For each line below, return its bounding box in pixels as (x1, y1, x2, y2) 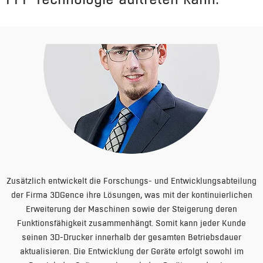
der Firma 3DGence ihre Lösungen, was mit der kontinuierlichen (11, 190, 252, 200)
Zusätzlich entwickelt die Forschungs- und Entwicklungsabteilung (6, 176, 257, 186)
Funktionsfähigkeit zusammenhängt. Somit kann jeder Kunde (17, 218, 246, 228)
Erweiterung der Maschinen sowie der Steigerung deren (26, 204, 237, 214)
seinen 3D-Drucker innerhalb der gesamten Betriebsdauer (22, 232, 241, 242)
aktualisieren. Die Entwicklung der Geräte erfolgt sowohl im (19, 246, 244, 257)
